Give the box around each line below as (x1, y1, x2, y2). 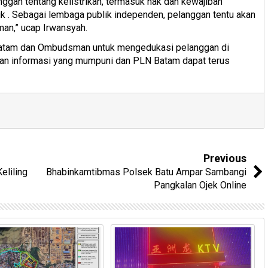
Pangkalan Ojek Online (154, 179, 246, 191)
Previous (203, 152, 246, 165)
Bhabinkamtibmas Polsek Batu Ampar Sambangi (46, 166, 246, 178)
